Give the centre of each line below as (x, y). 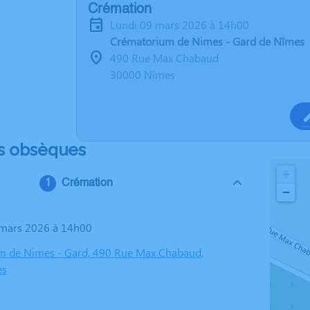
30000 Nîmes (143, 74)
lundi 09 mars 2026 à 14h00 (182, 25)
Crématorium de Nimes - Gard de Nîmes (207, 41)
